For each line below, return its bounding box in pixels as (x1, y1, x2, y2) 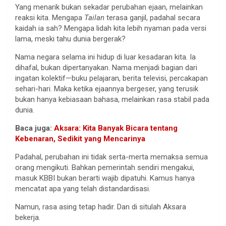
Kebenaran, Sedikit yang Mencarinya (15, 134, 145, 144)
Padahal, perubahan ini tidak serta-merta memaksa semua (15, 152, 208, 162)
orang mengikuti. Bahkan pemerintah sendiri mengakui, (15, 163, 194, 173)
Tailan (84, 13, 104, 23)
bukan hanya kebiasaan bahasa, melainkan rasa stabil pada (15, 95, 209, 104)
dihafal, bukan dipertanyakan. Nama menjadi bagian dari (15, 63, 197, 73)
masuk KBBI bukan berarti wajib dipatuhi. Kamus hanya (15, 174, 195, 183)
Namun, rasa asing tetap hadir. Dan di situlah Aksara (15, 202, 186, 212)
